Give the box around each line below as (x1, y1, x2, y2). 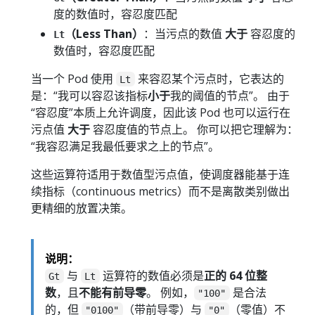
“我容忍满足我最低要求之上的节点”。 (31, 138, 219, 154)
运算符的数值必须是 (99, 267, 204, 283)
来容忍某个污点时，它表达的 (134, 70, 284, 86)
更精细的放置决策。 (31, 200, 132, 216)
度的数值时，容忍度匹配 (53, 6, 177, 22)
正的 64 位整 (203, 267, 267, 283)
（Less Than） (65, 25, 143, 41)
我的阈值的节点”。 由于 (170, 87, 290, 103)
